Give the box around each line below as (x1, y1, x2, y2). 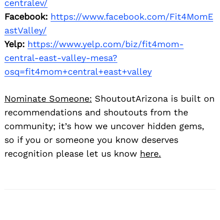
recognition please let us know (4, 148, 140, 159)
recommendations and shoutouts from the (4, 107, 188, 117)
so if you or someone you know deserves (4, 134, 178, 145)
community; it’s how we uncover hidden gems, (4, 120, 204, 131)
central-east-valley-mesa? (4, 52, 117, 63)
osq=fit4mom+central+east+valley (4, 66, 152, 77)
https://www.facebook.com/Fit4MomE (51, 11, 213, 22)
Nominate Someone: (4, 93, 92, 104)
